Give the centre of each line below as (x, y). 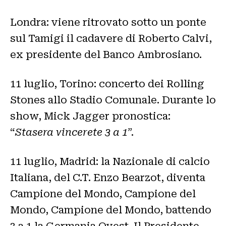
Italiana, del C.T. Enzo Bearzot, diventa (108, 177)
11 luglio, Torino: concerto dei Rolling (107, 83)
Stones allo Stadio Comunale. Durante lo (113, 100)
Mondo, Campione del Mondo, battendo (111, 210)
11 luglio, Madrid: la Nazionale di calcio (110, 161)
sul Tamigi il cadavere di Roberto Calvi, (111, 38)
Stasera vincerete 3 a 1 (71, 132)
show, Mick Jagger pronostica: (90, 116)
